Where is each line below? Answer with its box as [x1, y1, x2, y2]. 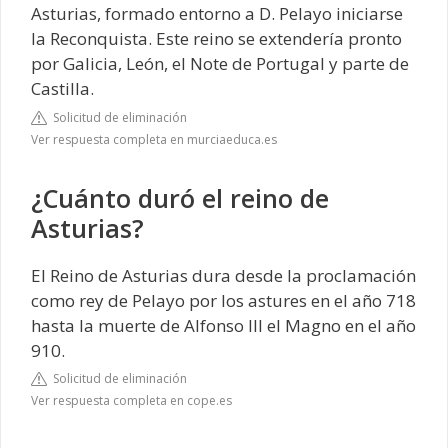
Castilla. [31, 77, 94, 101]
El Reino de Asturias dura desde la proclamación [31, 263, 416, 287]
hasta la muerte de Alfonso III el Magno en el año [31, 313, 416, 337]
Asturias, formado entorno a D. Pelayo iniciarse [31, 2, 403, 26]
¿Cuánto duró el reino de [31, 180, 329, 215]
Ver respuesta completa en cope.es [31, 392, 232, 410]
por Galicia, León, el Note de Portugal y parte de [31, 52, 409, 76]
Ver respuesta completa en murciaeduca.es [31, 130, 277, 148]
